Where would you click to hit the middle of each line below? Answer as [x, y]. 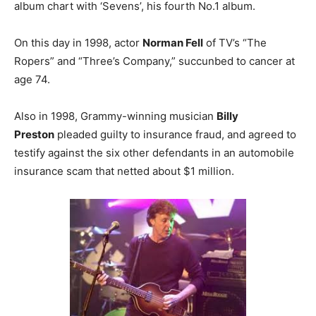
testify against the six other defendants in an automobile [154, 153]
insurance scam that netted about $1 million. [124, 171]
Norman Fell [173, 43]
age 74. [32, 80]
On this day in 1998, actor [78, 43]
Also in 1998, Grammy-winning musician [115, 116]
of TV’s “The [235, 43]
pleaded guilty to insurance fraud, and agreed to [175, 135]
